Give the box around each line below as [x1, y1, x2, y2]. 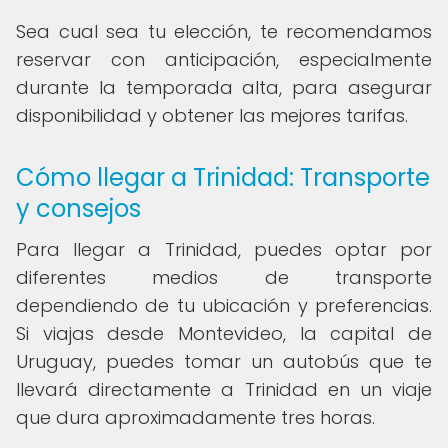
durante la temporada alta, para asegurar [16, 75, 432, 100]
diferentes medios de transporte [16, 265, 432, 290]
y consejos [16, 192, 141, 225]
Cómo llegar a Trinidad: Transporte [16, 161, 430, 194]
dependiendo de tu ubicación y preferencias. [16, 293, 432, 318]
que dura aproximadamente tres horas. [16, 405, 375, 430]
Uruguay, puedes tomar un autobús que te [16, 349, 432, 374]
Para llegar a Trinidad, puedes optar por [16, 237, 432, 262]
